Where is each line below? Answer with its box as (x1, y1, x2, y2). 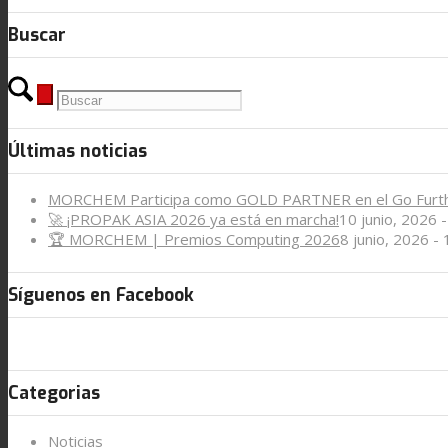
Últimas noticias (8, 139, 147, 164)
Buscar (8, 22, 66, 47)
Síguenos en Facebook (8, 282, 194, 307)
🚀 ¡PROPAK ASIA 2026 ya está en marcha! (48, 209, 339, 230)
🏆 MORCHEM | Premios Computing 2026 (48, 229, 340, 250)
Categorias (8, 381, 100, 406)
